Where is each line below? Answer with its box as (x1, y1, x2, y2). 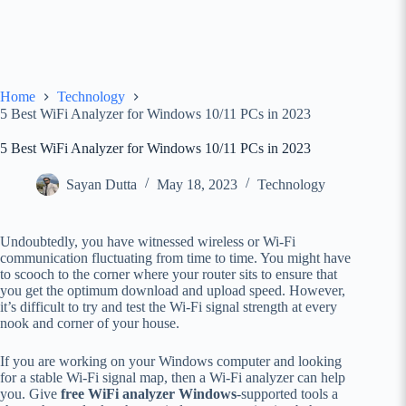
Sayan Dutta (66, 177, 137, 193)
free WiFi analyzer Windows (61, 385, 237, 401)
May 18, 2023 (157, 177, 237, 193)
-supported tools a (237, 385, 338, 401)
